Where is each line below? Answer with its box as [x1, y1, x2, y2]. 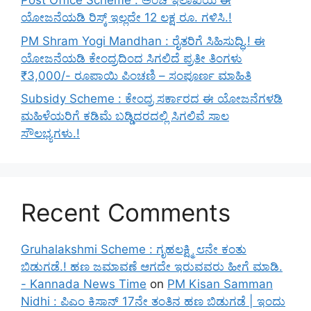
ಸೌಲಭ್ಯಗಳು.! [21, 126, 80, 141]
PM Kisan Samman [167, 277, 273, 292]
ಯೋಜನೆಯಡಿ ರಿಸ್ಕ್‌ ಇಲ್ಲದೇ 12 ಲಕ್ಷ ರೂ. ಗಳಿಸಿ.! [21, 10, 232, 25]
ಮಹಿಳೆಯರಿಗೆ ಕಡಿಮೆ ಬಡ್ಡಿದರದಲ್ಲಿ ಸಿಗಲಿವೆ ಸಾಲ [21, 109, 229, 124]
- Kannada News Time [21, 277, 146, 292]
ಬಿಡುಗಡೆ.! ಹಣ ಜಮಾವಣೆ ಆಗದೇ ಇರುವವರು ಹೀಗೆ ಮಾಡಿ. [21, 260, 283, 274]
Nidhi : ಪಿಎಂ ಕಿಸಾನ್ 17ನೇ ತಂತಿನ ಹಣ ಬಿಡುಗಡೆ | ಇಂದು [21, 294, 285, 309]
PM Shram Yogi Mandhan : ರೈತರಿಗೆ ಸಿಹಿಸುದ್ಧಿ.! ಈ [21, 33, 265, 48]
